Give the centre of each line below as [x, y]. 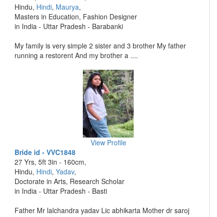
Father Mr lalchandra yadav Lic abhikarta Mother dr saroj [102, 210]
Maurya [67, 7]
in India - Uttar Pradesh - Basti [61, 191]
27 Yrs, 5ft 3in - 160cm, [50, 162]
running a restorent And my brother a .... [76, 55]
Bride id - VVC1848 [45, 152]
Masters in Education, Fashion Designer [76, 16]
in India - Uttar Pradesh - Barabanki [69, 26]
